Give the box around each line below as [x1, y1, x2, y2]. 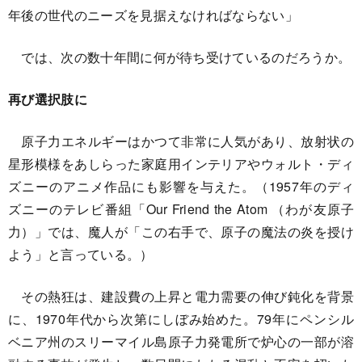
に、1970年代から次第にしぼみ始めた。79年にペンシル [8, 309, 354, 329]
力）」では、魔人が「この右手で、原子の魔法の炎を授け [8, 222, 354, 242]
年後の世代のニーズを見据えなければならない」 [8, 6, 299, 25]
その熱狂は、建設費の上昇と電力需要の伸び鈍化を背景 [8, 287, 354, 306]
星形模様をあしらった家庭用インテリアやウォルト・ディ [8, 154, 354, 174]
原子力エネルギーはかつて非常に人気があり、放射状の [8, 132, 354, 151]
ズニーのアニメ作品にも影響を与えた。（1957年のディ [8, 177, 354, 196]
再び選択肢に [8, 90, 87, 109]
